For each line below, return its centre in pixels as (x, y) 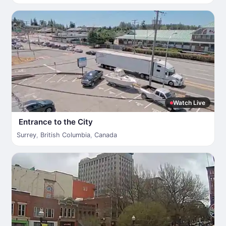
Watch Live (189, 103)
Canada (106, 135)
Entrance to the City (56, 122)
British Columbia (65, 135)
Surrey (26, 135)
